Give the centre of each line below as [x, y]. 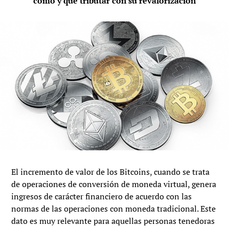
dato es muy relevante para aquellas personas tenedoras [113, 221]
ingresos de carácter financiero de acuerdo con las [102, 197]
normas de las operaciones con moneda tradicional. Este [114, 209]
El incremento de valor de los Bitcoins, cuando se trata [111, 172]
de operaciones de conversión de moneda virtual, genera [114, 184]
